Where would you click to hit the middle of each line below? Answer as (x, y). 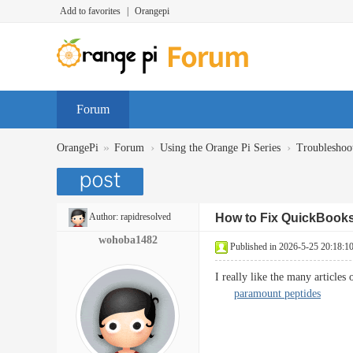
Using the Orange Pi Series (220, 148)
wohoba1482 (128, 240)
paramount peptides (277, 294)
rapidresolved (146, 217)
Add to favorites (90, 11)
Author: (104, 217)
